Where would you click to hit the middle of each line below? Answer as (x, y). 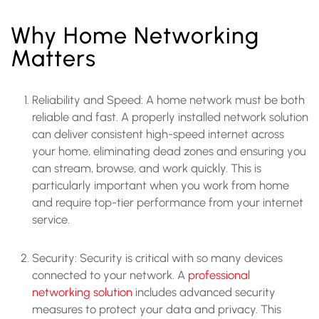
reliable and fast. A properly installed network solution (170, 116)
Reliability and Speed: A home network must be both (168, 99)
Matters (53, 58)
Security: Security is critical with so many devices (157, 257)
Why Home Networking (135, 35)
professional (219, 274)
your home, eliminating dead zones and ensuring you (169, 151)
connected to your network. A (110, 274)
